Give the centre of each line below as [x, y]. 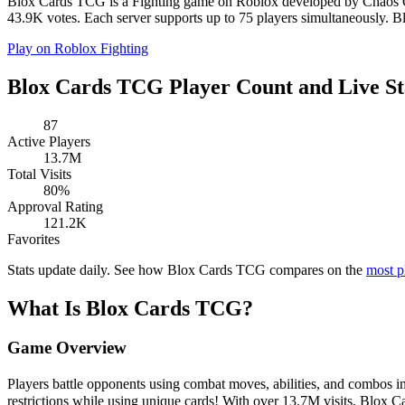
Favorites [33, 239]
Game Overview [67, 348]
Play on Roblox [54, 48]
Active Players [49, 141]
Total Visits [39, 174]
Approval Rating [55, 206]
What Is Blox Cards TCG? [130, 308]
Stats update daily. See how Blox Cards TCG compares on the [187, 269]
